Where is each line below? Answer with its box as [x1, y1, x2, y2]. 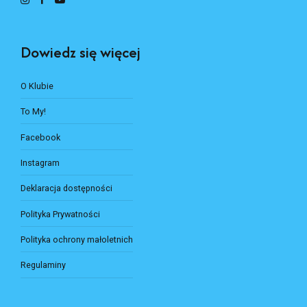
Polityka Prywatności [21, 229, 100, 240]
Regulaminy [21, 280, 66, 291]
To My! [21, 127, 46, 138]
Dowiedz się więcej [21, 62, 140, 84]
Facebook [21, 152, 60, 163]
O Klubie [21, 101, 53, 112]
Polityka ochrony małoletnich [21, 255, 133, 266]
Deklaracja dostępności [21, 204, 112, 214]
